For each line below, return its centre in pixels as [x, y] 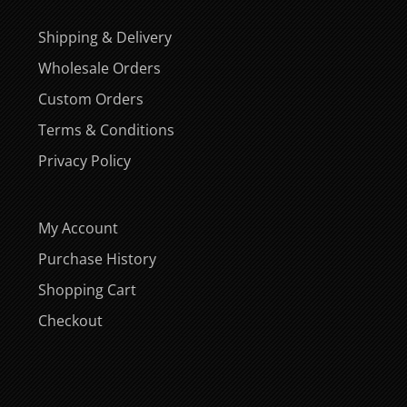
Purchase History [97, 258]
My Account [78, 228]
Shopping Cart [87, 289]
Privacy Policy [84, 160]
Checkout [70, 320]
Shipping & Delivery [105, 37]
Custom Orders [91, 99]
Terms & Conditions [106, 129]
